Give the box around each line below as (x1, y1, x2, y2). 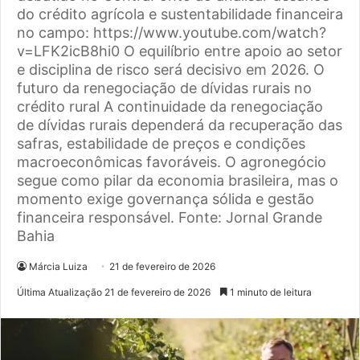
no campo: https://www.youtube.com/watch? (17, 24, 326, 42)
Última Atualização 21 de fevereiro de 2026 (17, 286, 211, 299)
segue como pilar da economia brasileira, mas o (17, 172, 338, 190)
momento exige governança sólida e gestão (17, 190, 314, 208)
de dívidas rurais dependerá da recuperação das (17, 117, 342, 134)
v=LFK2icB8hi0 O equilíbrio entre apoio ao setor (17, 43, 342, 60)
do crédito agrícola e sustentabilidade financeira (17, 6, 343, 23)
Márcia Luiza (29, 260, 88, 273)
